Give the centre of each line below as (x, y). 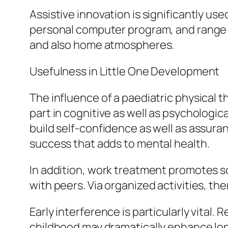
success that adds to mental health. (120, 144)
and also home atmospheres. (102, 45)
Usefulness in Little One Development (125, 72)
